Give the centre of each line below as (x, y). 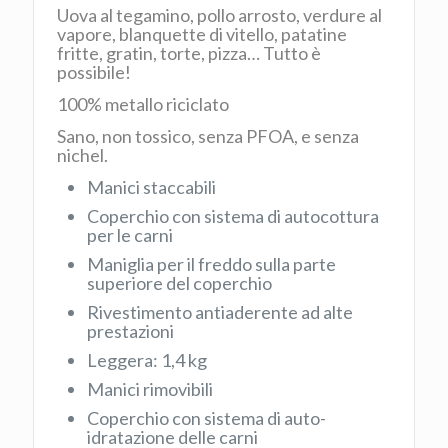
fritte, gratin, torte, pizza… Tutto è (189, 53)
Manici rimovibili (150, 388)
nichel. (83, 154)
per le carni (130, 234)
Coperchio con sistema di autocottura (233, 215)
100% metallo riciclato (145, 104)
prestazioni (131, 330)
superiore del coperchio (180, 282)
